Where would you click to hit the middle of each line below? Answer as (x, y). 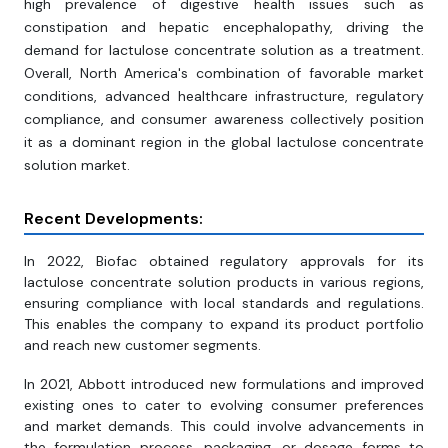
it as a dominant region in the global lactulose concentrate (224, 142)
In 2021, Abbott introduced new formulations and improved (224, 384)
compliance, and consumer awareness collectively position (224, 119)
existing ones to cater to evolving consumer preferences (224, 405)
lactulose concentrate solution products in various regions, (224, 282)
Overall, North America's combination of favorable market (224, 73)
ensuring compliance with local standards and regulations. (224, 303)
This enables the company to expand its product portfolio (224, 324)
